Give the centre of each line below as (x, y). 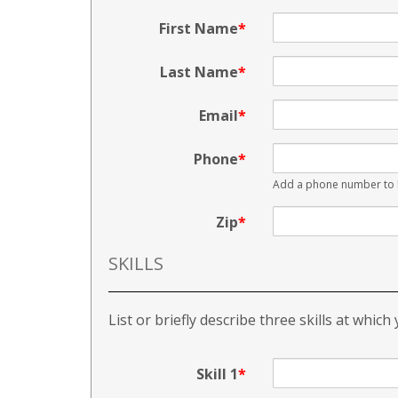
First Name (199, 28)
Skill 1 (217, 374)
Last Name (199, 72)
